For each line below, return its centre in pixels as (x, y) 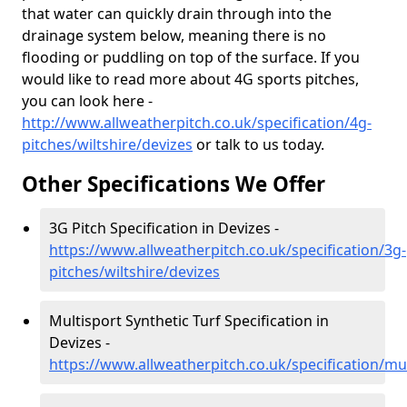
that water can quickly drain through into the (177, 14)
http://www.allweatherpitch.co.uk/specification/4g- (197, 123)
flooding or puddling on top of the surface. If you (191, 57)
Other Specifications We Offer (174, 184)
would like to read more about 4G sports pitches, (190, 79)
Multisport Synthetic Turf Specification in (189, 321)
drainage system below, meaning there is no (174, 35)
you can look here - (87, 101)
